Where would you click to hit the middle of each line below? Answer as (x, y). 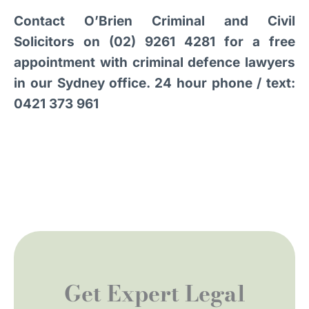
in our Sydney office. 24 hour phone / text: (154, 83)
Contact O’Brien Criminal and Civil (154, 21)
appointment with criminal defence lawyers (154, 63)
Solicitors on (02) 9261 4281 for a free (154, 42)
